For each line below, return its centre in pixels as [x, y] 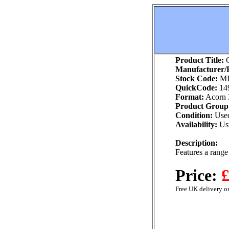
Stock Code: [197, 78]
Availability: [196, 124]
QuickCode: [196, 88]
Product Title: [200, 60]
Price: [198, 175]
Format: [190, 97]
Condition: [194, 115]
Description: [197, 143]
